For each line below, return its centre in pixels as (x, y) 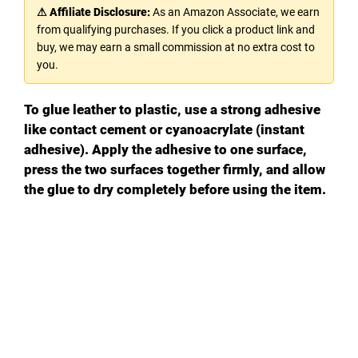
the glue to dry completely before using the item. (175, 189)
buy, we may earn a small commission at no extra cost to (176, 47)
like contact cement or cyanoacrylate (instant (164, 129)
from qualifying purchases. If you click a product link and (176, 29)
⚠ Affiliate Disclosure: (93, 12)
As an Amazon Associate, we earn (235, 12)
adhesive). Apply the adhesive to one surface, (165, 149)
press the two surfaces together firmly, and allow (175, 169)
